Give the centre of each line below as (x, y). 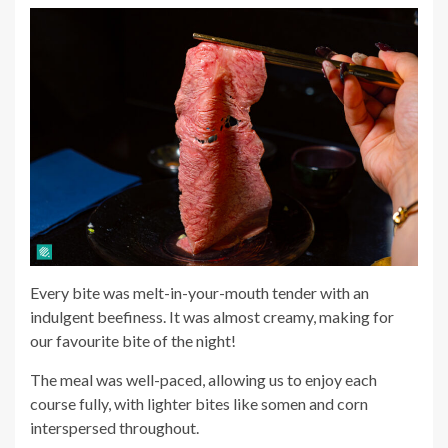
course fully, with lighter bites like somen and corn (199, 404)
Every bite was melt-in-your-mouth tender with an (199, 293)
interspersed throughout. (116, 428)
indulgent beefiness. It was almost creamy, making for (212, 317)
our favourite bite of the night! (133, 341)
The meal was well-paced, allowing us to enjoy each (203, 380)
